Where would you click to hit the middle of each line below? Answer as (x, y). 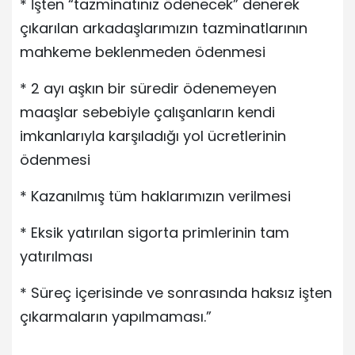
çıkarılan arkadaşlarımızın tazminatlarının (164, 28)
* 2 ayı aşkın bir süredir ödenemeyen (148, 88)
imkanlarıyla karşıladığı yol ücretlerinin (153, 136)
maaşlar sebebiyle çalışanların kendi (147, 112)
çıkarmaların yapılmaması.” (116, 316)
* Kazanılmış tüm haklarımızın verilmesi (155, 196)
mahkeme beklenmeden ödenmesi (143, 52)
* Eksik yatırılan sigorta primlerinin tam (155, 232)
